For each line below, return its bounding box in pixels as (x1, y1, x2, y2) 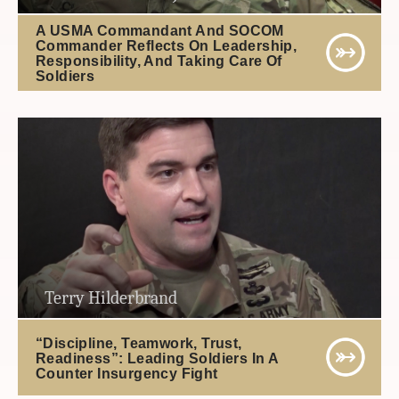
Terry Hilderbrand (45, 288, 177, 309)
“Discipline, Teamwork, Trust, (36, 335, 242, 351)
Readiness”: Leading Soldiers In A (36, 350, 279, 366)
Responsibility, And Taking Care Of (36, 53, 282, 69)
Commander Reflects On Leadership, (36, 37, 297, 53)
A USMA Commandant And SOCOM (36, 22, 284, 38)
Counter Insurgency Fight (36, 365, 218, 381)
